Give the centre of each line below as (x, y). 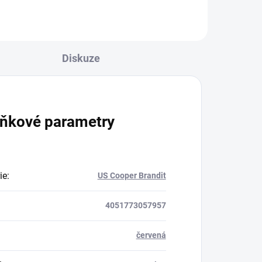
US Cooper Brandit (132, 175)
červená (151, 235)
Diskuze (81, 58)
